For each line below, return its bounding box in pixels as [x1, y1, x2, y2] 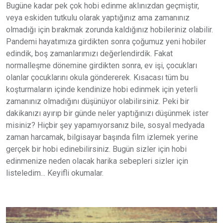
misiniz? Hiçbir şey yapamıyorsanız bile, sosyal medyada [6, 120, 205, 130]
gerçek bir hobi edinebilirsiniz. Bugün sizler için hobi [6, 144, 187, 154]
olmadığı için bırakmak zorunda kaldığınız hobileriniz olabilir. [6, 25, 213, 34]
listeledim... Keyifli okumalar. [6, 168, 104, 178]
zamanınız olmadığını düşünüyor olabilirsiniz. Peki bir [6, 97, 189, 106]
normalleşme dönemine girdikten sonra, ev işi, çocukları [6, 61, 197, 70]
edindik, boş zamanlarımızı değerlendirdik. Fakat [6, 49, 173, 58]
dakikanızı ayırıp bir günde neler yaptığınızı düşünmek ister [6, 109, 209, 118]
